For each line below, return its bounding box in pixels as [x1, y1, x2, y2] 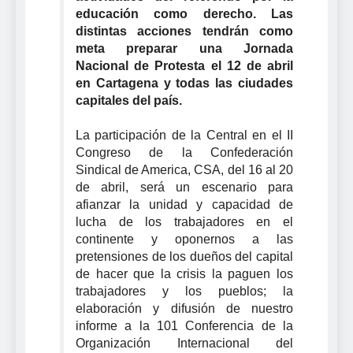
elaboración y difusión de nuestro [76, 301, 293, 315]
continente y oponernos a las [76, 232, 293, 246]
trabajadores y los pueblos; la [76, 284, 293, 298]
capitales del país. [76, 93, 182, 107]
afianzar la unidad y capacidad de [76, 197, 293, 211]
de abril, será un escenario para [76, 180, 293, 194]
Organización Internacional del [76, 336, 293, 350]
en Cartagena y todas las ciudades [76, 76, 293, 90]
